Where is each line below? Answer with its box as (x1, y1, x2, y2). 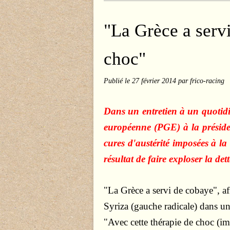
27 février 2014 (132, 76, 178, 85)
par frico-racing (178, 76, 224, 85)
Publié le (104, 76, 132, 85)
